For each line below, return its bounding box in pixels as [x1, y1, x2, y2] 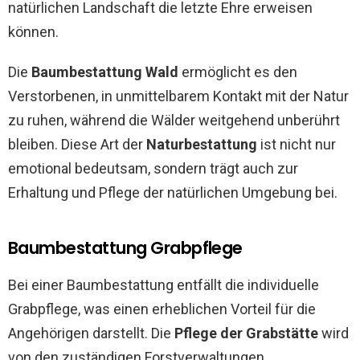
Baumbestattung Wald [31, 63, 178, 80]
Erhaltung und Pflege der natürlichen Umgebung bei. [8, 184, 337, 201]
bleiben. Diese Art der [8, 136, 146, 153]
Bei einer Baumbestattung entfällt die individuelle [8, 276, 319, 293]
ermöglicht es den [178, 63, 297, 80]
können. [8, 23, 59, 40]
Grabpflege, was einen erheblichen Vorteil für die [8, 301, 316, 317]
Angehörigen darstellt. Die [8, 325, 174, 342]
